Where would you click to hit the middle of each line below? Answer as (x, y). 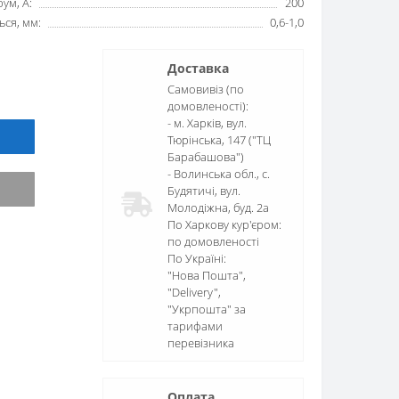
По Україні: (197, 258)
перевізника (201, 343)
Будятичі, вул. (204, 191)
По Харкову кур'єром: (224, 224)
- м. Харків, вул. (207, 123)
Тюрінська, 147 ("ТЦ (219, 140)
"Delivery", (194, 292)
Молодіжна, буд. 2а (218, 208)
